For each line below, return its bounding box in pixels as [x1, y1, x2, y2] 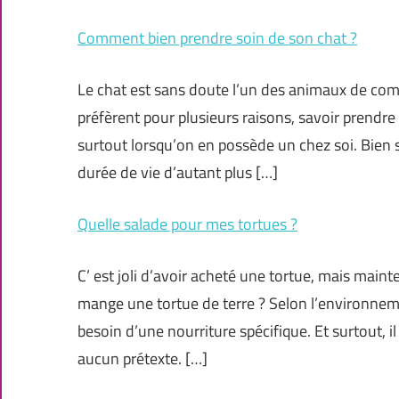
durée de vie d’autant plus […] [77, 160, 278, 185]
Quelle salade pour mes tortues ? [77, 212, 297, 237]
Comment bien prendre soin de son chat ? [77, 26, 357, 51]
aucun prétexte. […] [77, 346, 208, 371]
